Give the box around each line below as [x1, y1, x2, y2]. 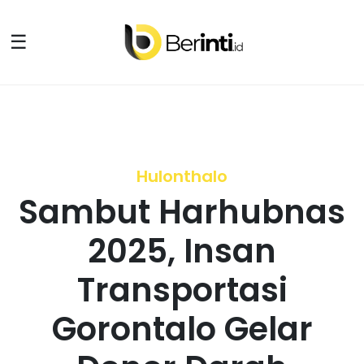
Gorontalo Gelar [51, 306, 313, 352]
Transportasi [76, 267, 288, 313]
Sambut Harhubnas [19, 189, 345, 235]
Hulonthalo [136, 165, 227, 188]
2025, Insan [88, 228, 276, 274]
